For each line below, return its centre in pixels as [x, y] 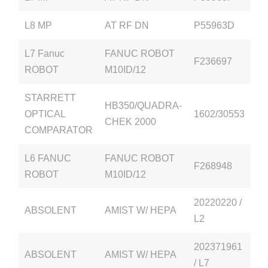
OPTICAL [45, 114]
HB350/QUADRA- [144, 105]
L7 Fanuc [45, 53]
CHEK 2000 [131, 121]
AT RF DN [127, 25]
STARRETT [51, 98]
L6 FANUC [48, 158]
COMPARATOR [59, 130]
